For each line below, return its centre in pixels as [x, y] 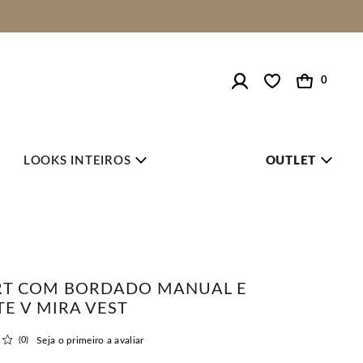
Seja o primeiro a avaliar [90, 340]
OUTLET [290, 161]
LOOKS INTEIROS [77, 161]
